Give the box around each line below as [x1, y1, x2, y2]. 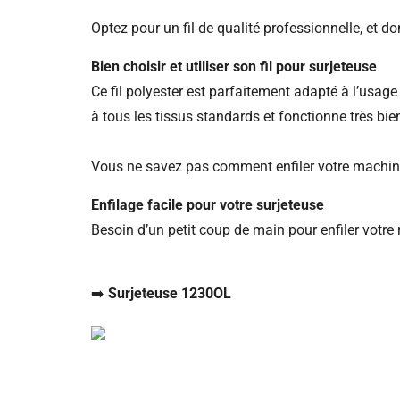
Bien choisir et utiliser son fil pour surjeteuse [91, 58, 377, 76]
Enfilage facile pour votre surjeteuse [91, 196, 324, 214]
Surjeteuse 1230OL [108, 285, 231, 303]
